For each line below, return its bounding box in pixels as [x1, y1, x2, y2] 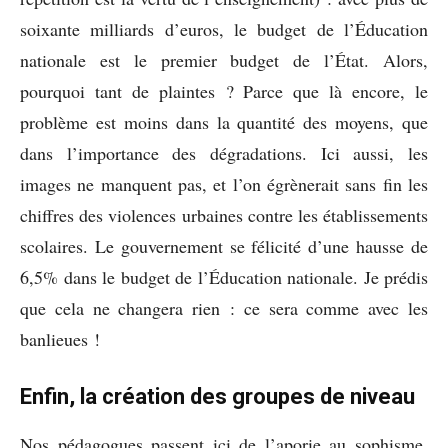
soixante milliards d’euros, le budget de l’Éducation [20, 16, 428, 41]
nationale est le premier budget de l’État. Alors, [20, 47, 428, 72]
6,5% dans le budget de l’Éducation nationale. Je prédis [20, 264, 428, 289]
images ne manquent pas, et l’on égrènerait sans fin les [20, 171, 428, 196]
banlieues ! [20, 326, 100, 351]
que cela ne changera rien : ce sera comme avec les [20, 295, 428, 320]
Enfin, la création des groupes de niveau [20, 383, 415, 409]
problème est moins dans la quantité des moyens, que [20, 109, 428, 134]
